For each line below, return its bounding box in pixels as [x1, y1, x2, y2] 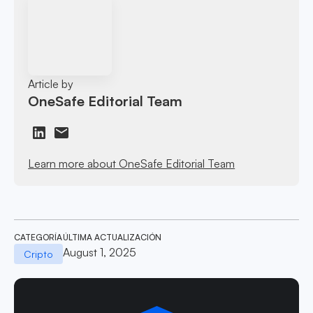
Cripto [23, 247, 53, 260]
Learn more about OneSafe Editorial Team [28, 156, 235, 170]
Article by [28, 76, 74, 91]
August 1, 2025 [62, 245, 136, 259]
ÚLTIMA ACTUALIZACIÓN [62, 231, 161, 242]
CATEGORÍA [14, 231, 62, 242]
